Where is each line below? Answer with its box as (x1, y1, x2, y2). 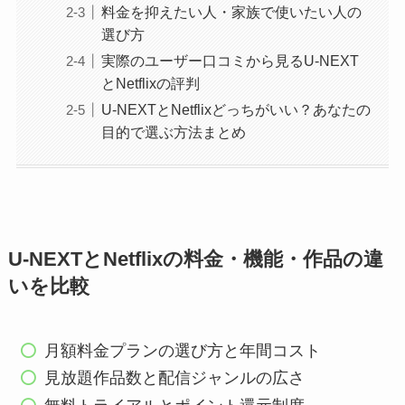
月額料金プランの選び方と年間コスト (44, 341, 322, 360)
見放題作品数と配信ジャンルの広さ (44, 369, 306, 388)
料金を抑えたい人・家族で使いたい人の (100, 4, 362, 21)
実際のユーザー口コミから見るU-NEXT (100, 52, 359, 70)
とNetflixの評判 (100, 75, 200, 92)
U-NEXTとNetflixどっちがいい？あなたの (100, 101, 371, 118)
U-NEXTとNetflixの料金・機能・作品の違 (7, 248, 383, 270)
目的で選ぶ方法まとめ (100, 124, 246, 141)
